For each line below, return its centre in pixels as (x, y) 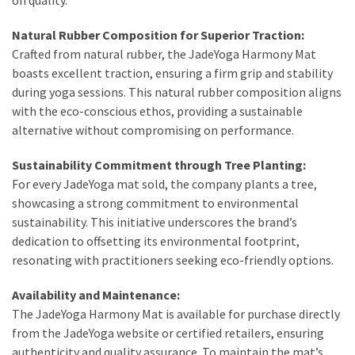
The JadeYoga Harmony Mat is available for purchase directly (176, 313)
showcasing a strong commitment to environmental (155, 202)
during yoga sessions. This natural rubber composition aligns (177, 92)
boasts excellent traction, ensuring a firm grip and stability (172, 73)
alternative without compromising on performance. (153, 130)
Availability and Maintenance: (96, 294)
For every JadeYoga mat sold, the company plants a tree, (164, 183)
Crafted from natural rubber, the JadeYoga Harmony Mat (164, 53)
